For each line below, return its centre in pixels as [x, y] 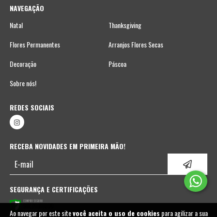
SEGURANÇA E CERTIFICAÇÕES [54, 189]
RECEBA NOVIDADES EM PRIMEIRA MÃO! [68, 146]
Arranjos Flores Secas [136, 45]
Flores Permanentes [35, 45]
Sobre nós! [23, 83]
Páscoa [117, 64]
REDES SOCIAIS [32, 108]
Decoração [23, 64]
